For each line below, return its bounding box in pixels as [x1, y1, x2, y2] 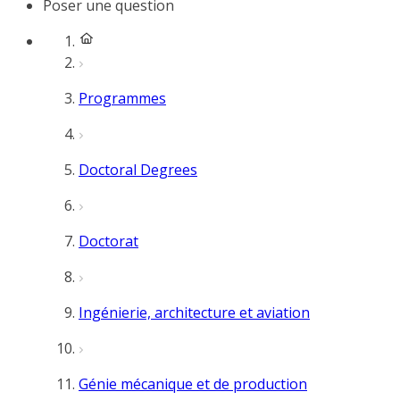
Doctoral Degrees [79, 160, 197, 179]
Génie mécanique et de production [79, 374, 307, 394]
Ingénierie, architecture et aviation [79, 303, 310, 322]
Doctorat [79, 231, 138, 251]
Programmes [79, 88, 166, 108]
